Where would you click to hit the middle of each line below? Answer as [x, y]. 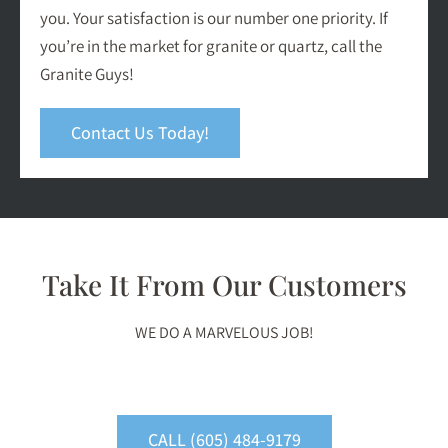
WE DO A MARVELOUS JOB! [224, 333]
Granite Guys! [87, 74]
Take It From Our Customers [224, 285]
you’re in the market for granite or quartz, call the [211, 46]
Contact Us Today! [140, 133]
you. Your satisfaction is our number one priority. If [214, 18]
